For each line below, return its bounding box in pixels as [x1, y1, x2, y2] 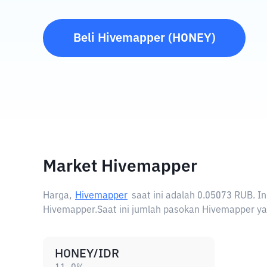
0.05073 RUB [197, 191, 253, 201]
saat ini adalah [132, 191, 197, 201]
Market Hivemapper [43, 159, 197, 175]
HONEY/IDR [55, 248, 119, 260]
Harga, [43, 191, 72, 201]
